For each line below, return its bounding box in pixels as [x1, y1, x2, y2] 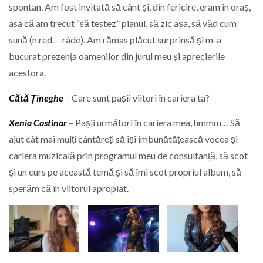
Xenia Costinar [9, 117, 67, 129]
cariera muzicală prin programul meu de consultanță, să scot [9, 150, 248, 161]
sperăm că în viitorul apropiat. [9, 183, 129, 194]
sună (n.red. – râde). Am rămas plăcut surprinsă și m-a [9, 34, 221, 46]
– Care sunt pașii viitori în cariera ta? [63, 92, 210, 103]
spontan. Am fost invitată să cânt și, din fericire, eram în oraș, [9, 1, 251, 13]
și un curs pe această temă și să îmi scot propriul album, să [9, 166, 241, 178]
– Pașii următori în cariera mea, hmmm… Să [67, 117, 240, 129]
